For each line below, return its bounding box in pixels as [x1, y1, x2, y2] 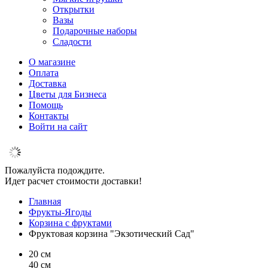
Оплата [29, 68, 59, 78]
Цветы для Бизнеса [29, 89, 106, 99]
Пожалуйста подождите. [5, 165, 105, 175]
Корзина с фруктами [29, 218, 112, 228]
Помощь [29, 100, 63, 110]
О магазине [29, 57, 75, 67]
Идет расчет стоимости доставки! [5, 176, 142, 186]
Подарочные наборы [53, 26, 137, 36]
